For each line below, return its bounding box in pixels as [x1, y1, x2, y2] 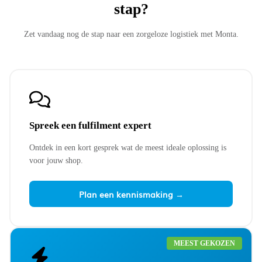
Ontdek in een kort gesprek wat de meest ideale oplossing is [29, 142, 226, 152]
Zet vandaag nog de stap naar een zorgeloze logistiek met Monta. [23, 29, 239, 39]
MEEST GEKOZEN [174, 239, 235, 247]
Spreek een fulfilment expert [29, 119, 151, 131]
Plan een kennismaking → [78, 187, 184, 200]
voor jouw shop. [29, 155, 83, 165]
